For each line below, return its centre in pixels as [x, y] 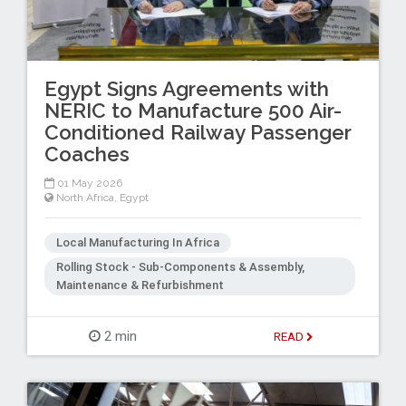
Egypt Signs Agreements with [186, 88]
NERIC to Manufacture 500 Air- [193, 110]
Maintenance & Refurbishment [140, 285]
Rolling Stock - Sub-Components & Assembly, [180, 266]
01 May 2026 [88, 184]
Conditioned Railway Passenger [198, 132]
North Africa [85, 198]
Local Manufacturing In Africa [137, 243]
